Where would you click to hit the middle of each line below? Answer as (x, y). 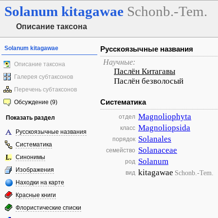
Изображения (35, 170)
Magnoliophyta (165, 117)
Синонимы (30, 157)
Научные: (119, 62)
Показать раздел (30, 118)
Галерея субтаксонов (44, 77)
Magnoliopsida (164, 128)
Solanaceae (158, 150)
